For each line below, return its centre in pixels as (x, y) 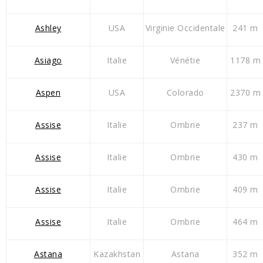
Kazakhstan (117, 254)
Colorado (185, 93)
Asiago (48, 60)
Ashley (48, 28)
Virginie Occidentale (185, 28)
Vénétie (185, 60)
